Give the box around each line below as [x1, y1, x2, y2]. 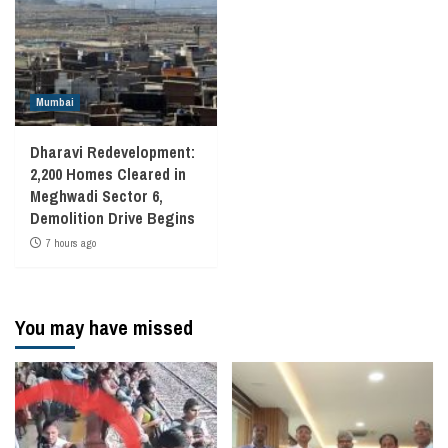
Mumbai [36, 95, 74, 109]
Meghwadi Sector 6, [30, 185, 163, 207]
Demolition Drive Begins [30, 207, 195, 229]
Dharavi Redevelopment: [30, 141, 195, 163]
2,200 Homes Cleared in [30, 163, 186, 185]
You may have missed [15, 314, 193, 341]
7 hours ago [46, 236, 96, 250]
